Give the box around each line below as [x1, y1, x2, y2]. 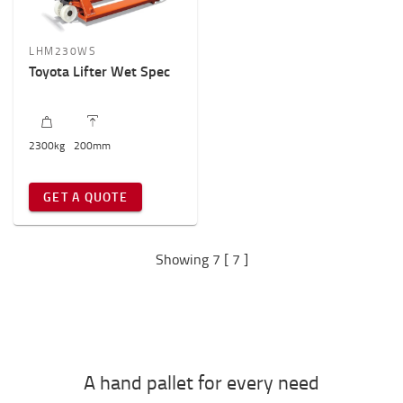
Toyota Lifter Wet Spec [29, 60, 170, 82]
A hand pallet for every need [84, 368, 319, 397]
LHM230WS [29, 43, 96, 59]
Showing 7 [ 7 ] [155, 249, 248, 270]
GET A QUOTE [43, 188, 128, 206]
